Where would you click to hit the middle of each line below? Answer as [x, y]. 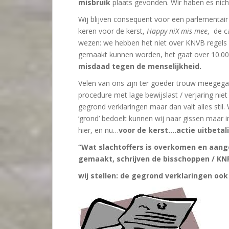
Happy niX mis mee [177, 31]
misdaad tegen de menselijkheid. [140, 66]
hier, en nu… [98, 130]
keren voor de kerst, [112, 31]
